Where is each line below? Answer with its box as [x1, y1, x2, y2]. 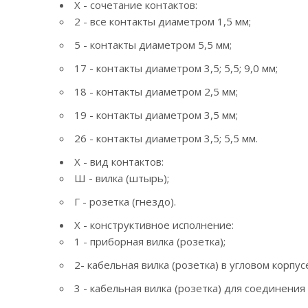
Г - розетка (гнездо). [74, 194, 176, 208]
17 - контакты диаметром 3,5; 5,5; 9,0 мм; [74, 60, 278, 75]
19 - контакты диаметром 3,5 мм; [74, 107, 238, 122]
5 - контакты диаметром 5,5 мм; [74, 37, 232, 52]
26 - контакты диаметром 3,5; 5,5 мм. [74, 131, 258, 145]
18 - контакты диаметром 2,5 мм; [74, 84, 238, 98]
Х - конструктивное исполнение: [74, 217, 234, 232]
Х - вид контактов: [74, 154, 164, 168]
